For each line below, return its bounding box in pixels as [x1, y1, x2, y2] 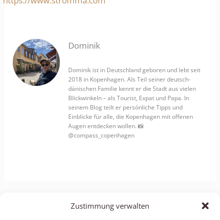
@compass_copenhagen [68, 131, 135, 139]
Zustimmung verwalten [71, 201, 149, 211]
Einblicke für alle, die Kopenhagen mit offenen [68, 112, 193, 121]
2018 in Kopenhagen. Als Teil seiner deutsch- [68, 75, 191, 83]
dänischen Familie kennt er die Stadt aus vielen [68, 84, 196, 93]
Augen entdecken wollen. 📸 [68, 122, 144, 130]
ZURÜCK [22, 195, 54, 205]
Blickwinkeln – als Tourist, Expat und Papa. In [68, 94, 190, 102]
